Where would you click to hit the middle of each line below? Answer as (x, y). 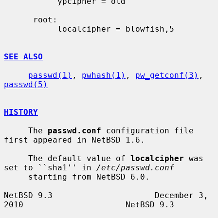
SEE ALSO (23, 56)
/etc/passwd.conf (135, 167)
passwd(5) (26, 84)
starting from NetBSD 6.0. (16, 177)
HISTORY (21, 112)
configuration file (147, 130)
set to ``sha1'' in (50, 167)
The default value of (79, 158)
